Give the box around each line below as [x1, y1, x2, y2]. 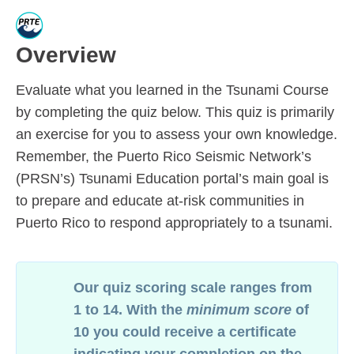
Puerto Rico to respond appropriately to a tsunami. [16, 215, 337, 231]
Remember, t [16, 149, 97, 164]
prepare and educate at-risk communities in [32, 193, 304, 209]
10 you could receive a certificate [73, 324, 296, 340]
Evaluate [16, 82, 71, 98]
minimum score [186, 302, 292, 318]
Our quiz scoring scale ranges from [73, 280, 312, 296]
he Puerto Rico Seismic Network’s [97, 149, 311, 164]
